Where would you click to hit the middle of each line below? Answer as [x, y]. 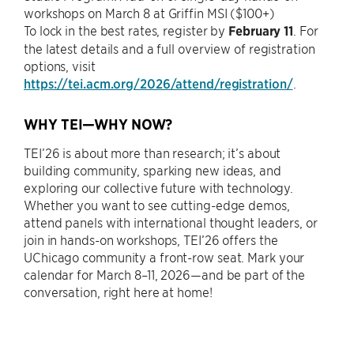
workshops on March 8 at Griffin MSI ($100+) [149, 13]
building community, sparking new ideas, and [153, 170]
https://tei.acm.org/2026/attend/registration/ [158, 83]
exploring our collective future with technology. [159, 187]
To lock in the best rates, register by [126, 30]
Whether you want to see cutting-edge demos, [157, 205]
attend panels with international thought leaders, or [171, 222]
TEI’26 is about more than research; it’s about [153, 153]
